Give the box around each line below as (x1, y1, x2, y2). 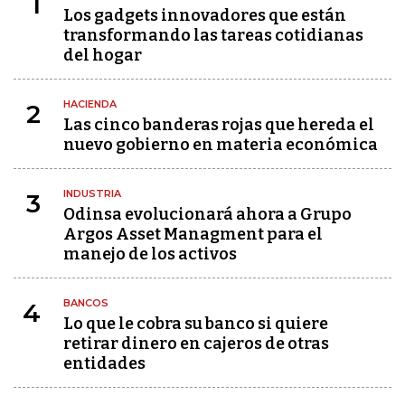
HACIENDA (63, 98, 117, 110)
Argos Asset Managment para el (63, 224, 323, 244)
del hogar (63, 45, 142, 65)
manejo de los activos (63, 244, 237, 264)
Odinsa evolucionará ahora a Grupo (63, 204, 352, 224)
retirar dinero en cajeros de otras (63, 334, 329, 353)
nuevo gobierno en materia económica (63, 135, 378, 155)
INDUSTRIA (63, 187, 121, 200)
